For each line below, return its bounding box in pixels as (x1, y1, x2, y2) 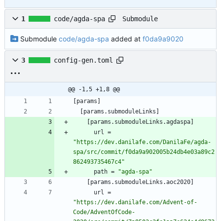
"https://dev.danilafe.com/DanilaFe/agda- (73, 139, 211, 146)
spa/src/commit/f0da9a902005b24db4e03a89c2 (73, 148, 215, 156)
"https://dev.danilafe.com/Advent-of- (73, 199, 197, 206)
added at (109, 34, 143, 43)
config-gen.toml (54, 56, 113, 65)
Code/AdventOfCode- (73, 209, 135, 216)
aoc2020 (166, 179, 190, 186)
